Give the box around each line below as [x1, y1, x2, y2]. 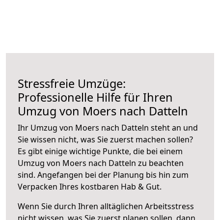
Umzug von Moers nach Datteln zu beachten [18, 157, 184, 168]
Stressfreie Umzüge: [18, 75, 126, 91]
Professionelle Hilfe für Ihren [18, 89, 173, 105]
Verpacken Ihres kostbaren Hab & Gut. [18, 181, 162, 192]
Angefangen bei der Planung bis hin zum [37, 169, 189, 180]
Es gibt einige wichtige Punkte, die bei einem [18, 145, 183, 157]
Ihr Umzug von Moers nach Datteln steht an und [18, 122, 198, 133]
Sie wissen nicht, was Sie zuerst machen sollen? [18, 134, 193, 145]
